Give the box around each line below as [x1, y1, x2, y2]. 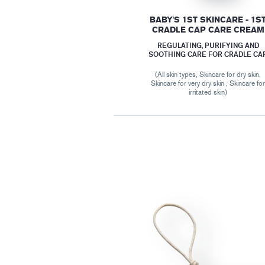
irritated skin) [189, 88, 228, 97]
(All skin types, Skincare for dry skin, [155, 70, 261, 79]
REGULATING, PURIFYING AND [157, 41, 259, 50]
